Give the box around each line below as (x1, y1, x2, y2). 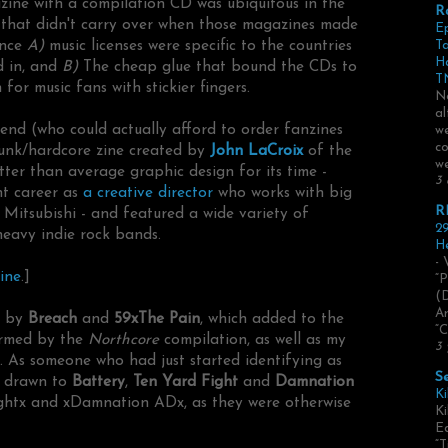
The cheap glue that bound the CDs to (78, 59, 357, 76)
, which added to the (200, 311, 344, 328)
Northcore (83, 332, 159, 349)
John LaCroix (210, 143, 303, 160)
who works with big (213, 185, 352, 202)
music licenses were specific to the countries (44, 38, 352, 55)
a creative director (83, 185, 213, 202)
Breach (28, 311, 77, 328)
